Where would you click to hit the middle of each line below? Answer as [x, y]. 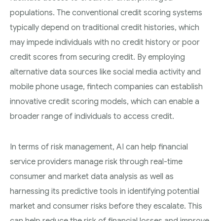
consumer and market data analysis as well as [92, 177]
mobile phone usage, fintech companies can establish [106, 87]
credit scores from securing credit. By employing [97, 57]
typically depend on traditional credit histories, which [105, 28]
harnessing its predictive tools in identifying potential [105, 191]
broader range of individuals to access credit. [92, 116]
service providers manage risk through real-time [96, 162]
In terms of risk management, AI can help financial [99, 147]
